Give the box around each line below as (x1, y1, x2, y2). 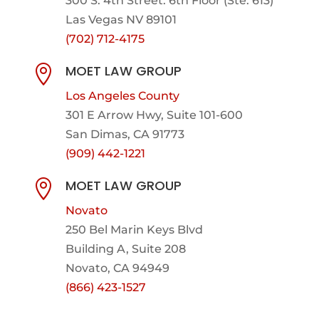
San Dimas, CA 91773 (65, 127, 184, 141)
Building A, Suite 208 (65, 241, 186, 256)
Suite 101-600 (166, 108, 243, 122)
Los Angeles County (65, 88, 179, 103)
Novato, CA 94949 (65, 261, 169, 275)
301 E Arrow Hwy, (65, 108, 167, 122)
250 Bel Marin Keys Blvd (65, 222, 203, 236)
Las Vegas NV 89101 (65, 12, 177, 26)
